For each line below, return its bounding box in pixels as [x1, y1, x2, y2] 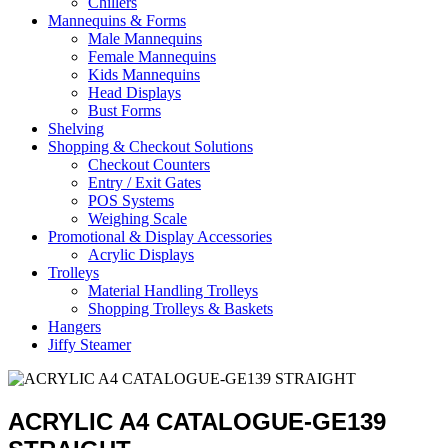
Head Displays [88, 84, 181, 102]
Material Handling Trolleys [88, 282, 258, 300]
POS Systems [88, 192, 174, 210]
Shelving [48, 120, 104, 138]
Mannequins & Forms [48, 12, 186, 30]
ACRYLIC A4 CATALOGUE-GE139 [8, 408, 386, 436]
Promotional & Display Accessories [48, 228, 272, 246]
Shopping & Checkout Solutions [48, 138, 253, 156]
